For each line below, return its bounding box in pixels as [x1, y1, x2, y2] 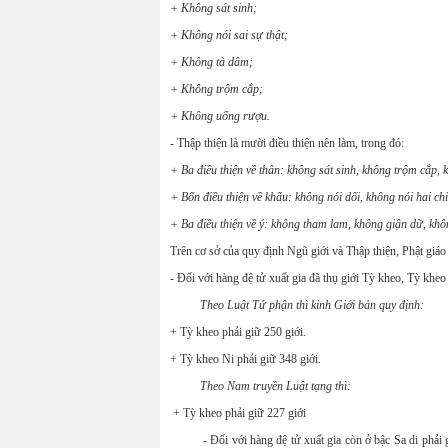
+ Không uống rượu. [169, 109, 270, 123]
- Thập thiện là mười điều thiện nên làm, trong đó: [169, 136, 404, 150]
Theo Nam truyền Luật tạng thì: [199, 379, 351, 393]
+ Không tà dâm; [169, 55, 253, 69]
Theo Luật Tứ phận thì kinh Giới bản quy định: [169, 298, 424, 312]
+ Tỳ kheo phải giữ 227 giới [169, 406, 306, 420]
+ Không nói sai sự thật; [169, 28, 288, 42]
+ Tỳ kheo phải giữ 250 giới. [169, 325, 306, 339]
